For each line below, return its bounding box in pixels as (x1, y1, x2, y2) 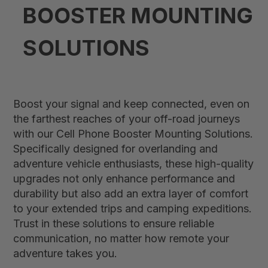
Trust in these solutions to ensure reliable (13, 217, 215, 230)
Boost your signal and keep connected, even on (13, 98, 250, 110)
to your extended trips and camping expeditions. (13, 202, 252, 215)
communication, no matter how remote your (13, 232, 230, 245)
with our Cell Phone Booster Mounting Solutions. (13, 127, 254, 140)
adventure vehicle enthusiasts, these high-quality (13, 157, 254, 170)
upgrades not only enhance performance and (13, 172, 236, 185)
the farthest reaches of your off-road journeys (13, 112, 240, 125)
